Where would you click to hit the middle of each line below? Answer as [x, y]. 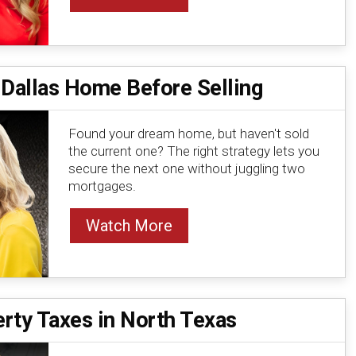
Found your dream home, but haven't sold [188, 134]
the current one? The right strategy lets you [193, 151]
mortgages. [102, 186]
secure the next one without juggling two [186, 169]
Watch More [129, 226]
